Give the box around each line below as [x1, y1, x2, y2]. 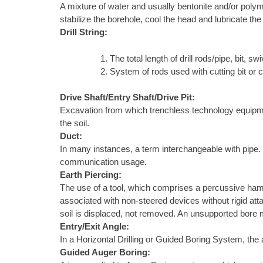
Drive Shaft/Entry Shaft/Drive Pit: [60, 92, 195, 103]
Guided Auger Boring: [60, 247, 150, 258]
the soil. [60, 118, 89, 129]
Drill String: [60, 27, 107, 38]
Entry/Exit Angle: [60, 221, 129, 232]
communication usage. [60, 157, 147, 167]
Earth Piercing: [60, 170, 122, 180]
